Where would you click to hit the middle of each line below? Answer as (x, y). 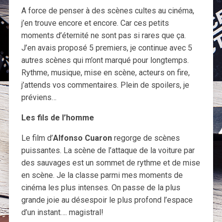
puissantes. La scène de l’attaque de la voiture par (108, 151)
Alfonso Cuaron (82, 138)
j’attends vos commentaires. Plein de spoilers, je (105, 85)
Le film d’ (37, 138)
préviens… (39, 98)
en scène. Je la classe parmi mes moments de (102, 175)
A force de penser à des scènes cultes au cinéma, (108, 11)
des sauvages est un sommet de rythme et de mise (111, 163)
